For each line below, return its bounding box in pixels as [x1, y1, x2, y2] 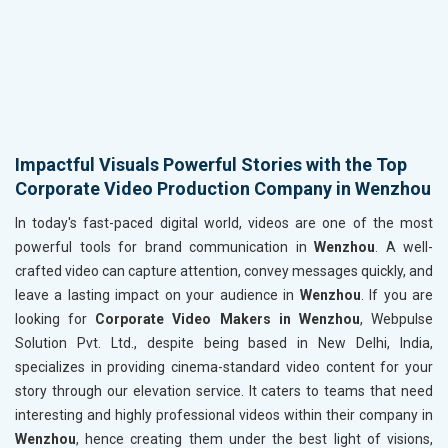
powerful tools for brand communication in [15, 239, 314, 256]
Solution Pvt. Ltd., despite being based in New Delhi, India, [15, 335, 433, 352]
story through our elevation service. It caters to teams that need [15, 383, 433, 400]
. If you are [360, 287, 434, 304]
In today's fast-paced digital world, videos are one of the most [15, 215, 433, 232]
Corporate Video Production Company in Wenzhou [15, 178, 431, 200]
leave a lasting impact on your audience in [15, 287, 300, 304]
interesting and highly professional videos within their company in [15, 407, 433, 424]
